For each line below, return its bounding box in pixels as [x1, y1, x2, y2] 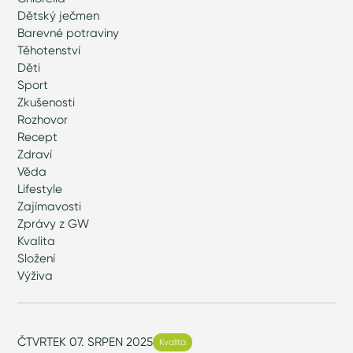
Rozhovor [17, 112, 69, 128]
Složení [17, 251, 56, 266]
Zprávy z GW [17, 216, 90, 232]
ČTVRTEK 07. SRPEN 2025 [17, 334, 154, 350]
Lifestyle [17, 181, 63, 197]
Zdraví [17, 147, 53, 162]
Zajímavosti [17, 199, 82, 214]
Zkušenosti [17, 95, 76, 110]
